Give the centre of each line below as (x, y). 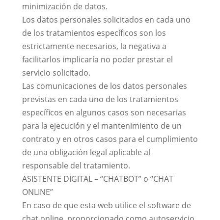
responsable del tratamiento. (76, 165)
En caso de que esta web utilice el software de (106, 205)
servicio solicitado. (56, 73)
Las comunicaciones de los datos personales (104, 86)
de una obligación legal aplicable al (86, 152)
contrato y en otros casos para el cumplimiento (110, 139)
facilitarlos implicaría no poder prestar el (97, 59)
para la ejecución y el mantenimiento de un (102, 126)
